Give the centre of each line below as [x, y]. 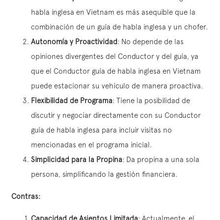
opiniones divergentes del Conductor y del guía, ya [115, 56]
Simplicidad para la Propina [77, 159]
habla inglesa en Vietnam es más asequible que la [113, 12]
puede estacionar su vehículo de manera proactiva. [117, 86]
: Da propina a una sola [161, 159]
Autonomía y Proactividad [74, 41]
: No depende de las [151, 41]
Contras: [26, 196]
